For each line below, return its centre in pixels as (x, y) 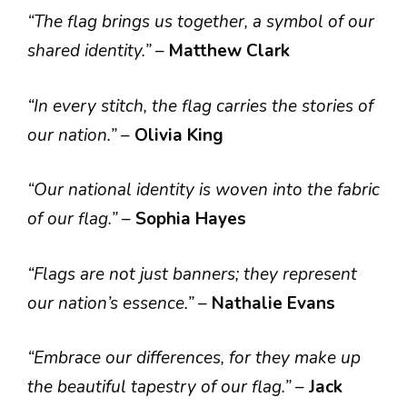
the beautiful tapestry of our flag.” (161, 387)
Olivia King (179, 135)
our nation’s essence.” (113, 303)
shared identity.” (91, 51)
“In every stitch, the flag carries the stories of (200, 106)
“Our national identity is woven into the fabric (203, 190)
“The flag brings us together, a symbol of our (201, 22)
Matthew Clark (229, 51)
